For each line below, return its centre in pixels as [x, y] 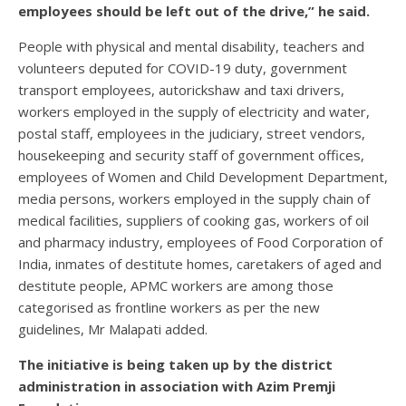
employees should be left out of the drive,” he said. [194, 11]
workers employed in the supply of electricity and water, [194, 112]
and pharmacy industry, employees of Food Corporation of [200, 242]
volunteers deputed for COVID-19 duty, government [183, 68]
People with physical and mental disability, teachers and [191, 47]
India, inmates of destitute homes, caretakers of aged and [200, 264]
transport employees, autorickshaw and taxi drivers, [181, 90]
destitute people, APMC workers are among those [176, 286]
